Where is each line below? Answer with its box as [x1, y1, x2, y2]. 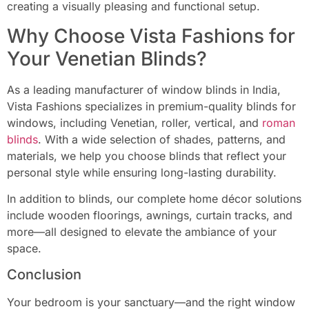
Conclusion [7, 266, 81, 283]
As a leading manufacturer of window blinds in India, [7, 82, 281, 97]
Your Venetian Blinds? [7, 46, 207, 70]
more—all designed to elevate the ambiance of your [7, 224, 277, 239]
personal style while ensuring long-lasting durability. [7, 165, 277, 179]
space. [7, 241, 41, 255]
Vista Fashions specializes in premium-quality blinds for [7, 99, 296, 113]
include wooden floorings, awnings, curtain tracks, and [7, 208, 292, 222]
